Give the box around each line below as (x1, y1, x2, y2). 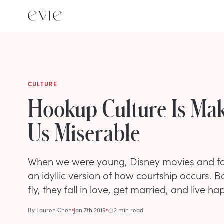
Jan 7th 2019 (74, 206, 106, 214)
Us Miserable (28, 118, 140, 145)
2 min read (114, 206, 143, 214)
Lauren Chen (36, 206, 72, 214)
